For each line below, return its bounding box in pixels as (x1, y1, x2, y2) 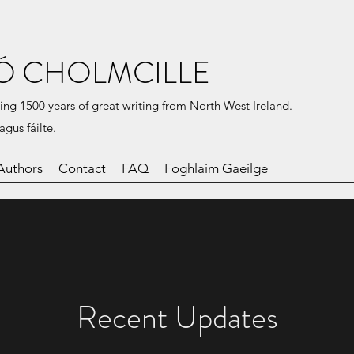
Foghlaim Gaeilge (164, 160, 268, 176)
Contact (58, 160, 106, 176)
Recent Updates (76, 295, 278, 340)
